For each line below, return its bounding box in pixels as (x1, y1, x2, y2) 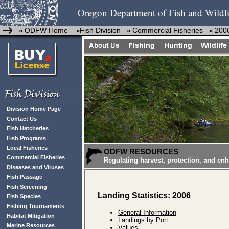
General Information (118, 209, 176, 216)
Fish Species (7, 193, 41, 199)
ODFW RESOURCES (104, 147, 178, 156)
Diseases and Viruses (7, 164, 64, 170)
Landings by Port (118, 216, 168, 224)
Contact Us (7, 116, 37, 122)
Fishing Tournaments (7, 203, 64, 209)
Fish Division (80, 26, 121, 34)
